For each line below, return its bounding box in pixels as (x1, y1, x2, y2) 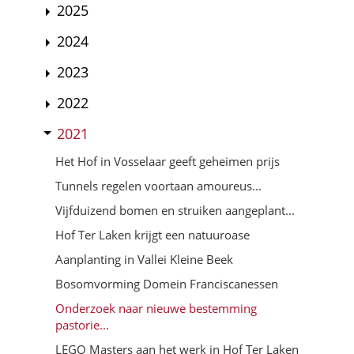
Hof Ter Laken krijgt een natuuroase (55, 226, 250, 243)
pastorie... (55, 316, 109, 333)
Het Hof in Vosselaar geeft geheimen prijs (55, 153, 280, 169)
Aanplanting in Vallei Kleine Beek (55, 250, 233, 267)
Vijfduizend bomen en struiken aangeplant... (55, 201, 295, 218)
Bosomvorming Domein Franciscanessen (55, 275, 278, 292)
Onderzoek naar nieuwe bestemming (55, 299, 257, 316)
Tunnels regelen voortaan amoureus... (55, 177, 262, 194)
